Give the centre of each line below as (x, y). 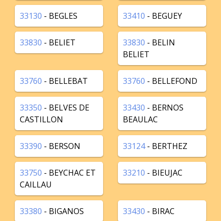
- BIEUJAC (164, 173)
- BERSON (61, 146)
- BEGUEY (164, 16)
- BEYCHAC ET (69, 173)
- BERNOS (164, 108)
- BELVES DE (66, 108)
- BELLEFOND (171, 81)
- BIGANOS (63, 211)
